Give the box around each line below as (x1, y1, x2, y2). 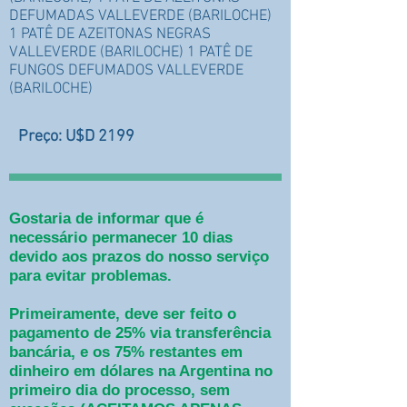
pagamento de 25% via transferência (9, 324, 271, 342)
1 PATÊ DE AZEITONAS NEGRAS (9, 25, 211, 44)
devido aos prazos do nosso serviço (9, 248, 269, 265)
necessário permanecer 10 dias (9, 229, 233, 246)
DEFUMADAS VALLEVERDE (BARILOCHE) (9, 7, 272, 25)
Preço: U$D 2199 (18, 127, 134, 146)
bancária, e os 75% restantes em (9, 343, 243, 361)
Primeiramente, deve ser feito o (9, 305, 236, 323)
